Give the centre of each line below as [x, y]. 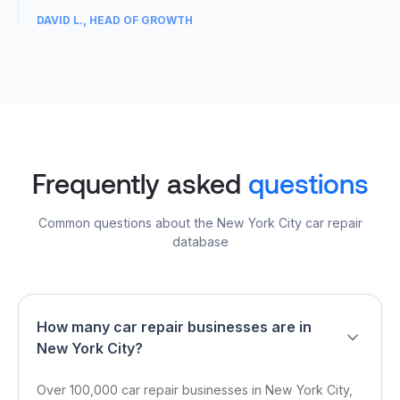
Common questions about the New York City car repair [200, 223]
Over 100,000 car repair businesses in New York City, [195, 390]
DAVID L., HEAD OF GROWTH [115, 20]
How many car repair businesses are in [174, 327]
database [200, 242]
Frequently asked [140, 183]
